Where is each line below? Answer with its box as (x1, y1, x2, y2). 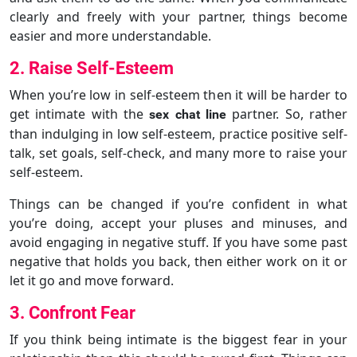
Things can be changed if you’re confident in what (10, 194, 347, 213)
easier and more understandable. (10, 26, 211, 45)
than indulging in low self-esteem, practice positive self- (10, 124, 347, 143)
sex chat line (149, 106, 227, 122)
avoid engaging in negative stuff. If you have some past (10, 233, 347, 251)
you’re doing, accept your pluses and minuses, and (10, 214, 347, 232)
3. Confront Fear (10, 302, 135, 323)
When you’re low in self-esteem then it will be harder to (10, 85, 347, 104)
